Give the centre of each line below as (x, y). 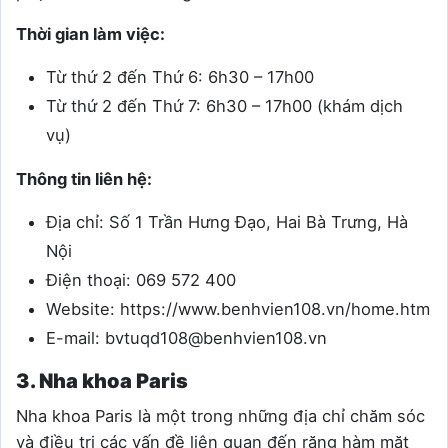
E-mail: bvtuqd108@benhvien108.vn (186, 338)
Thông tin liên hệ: (84, 179)
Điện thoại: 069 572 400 (141, 280)
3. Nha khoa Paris (102, 381)
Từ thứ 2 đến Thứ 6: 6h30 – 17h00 (180, 77)
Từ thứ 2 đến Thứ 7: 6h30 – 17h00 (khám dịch (224, 106)
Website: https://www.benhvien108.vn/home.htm (238, 309)
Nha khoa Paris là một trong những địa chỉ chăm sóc (220, 416)
